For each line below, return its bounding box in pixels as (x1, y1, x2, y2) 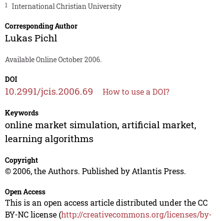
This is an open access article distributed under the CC (4, 197, 208, 208)
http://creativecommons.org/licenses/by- (61, 209, 212, 220)
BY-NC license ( (4, 209, 61, 220)
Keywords (4, 108, 38, 118)
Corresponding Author (4, 21, 77, 31)
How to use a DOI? (102, 86, 169, 97)
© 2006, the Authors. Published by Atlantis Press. (4, 166, 186, 177)
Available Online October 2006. (4, 55, 102, 65)
